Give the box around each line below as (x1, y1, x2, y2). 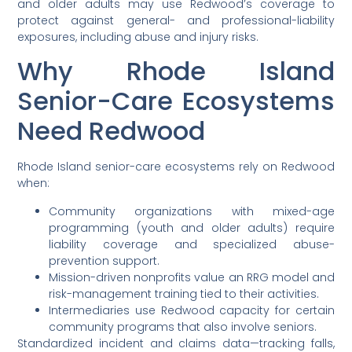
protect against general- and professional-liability (17, 12, 335, 28)
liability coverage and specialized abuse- (49, 236, 335, 252)
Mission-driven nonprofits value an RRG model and (49, 269, 335, 285)
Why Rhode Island (17, 53, 335, 90)
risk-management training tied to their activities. (49, 285, 320, 302)
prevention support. (49, 252, 160, 269)
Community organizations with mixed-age (49, 203, 335, 219)
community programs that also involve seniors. (49, 318, 317, 335)
